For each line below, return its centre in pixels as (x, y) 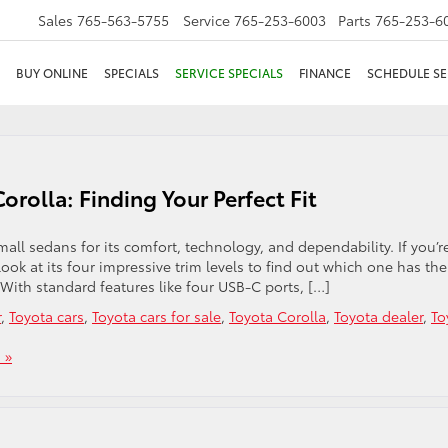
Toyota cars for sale (156, 316)
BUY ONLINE (52, 72)
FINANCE (325, 72)
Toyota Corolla (277, 316)
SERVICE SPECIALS (229, 72)
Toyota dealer (378, 316)
